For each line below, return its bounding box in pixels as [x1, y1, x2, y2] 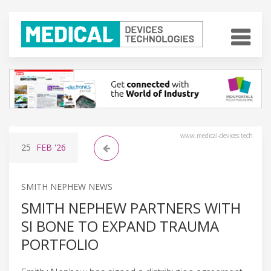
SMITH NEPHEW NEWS [21, 180, 113, 192]
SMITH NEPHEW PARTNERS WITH [21, 197, 241, 218]
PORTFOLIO [21, 233, 99, 254]
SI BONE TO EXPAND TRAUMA [21, 215, 219, 236]
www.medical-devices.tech [180, 131, 253, 140]
